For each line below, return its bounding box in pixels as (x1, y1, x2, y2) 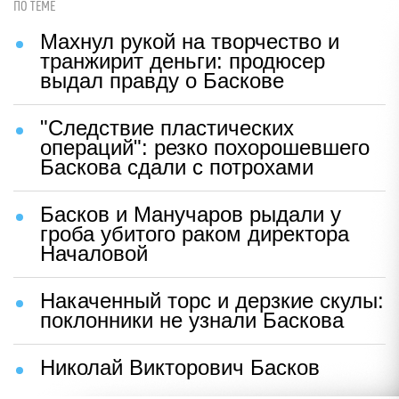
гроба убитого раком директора (40, 221, 349, 246)
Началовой (40, 240, 148, 265)
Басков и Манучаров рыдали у (40, 201, 341, 226)
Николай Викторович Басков (40, 354, 320, 379)
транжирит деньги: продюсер (40, 48, 325, 73)
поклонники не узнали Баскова (40, 307, 344, 332)
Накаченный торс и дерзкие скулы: (40, 288, 384, 313)
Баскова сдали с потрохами (40, 154, 313, 179)
